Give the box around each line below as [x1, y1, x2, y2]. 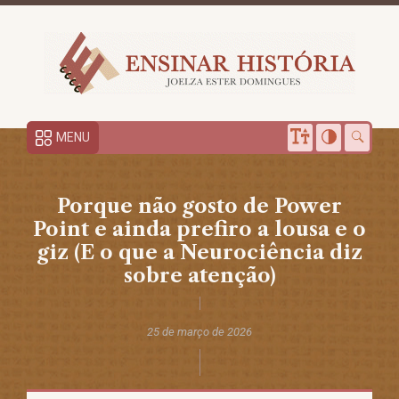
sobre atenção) [123, 264, 276, 288]
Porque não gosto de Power [57, 194, 342, 218]
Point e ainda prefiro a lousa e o [33, 217, 366, 241]
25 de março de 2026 [147, 325, 252, 338]
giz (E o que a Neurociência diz [37, 240, 362, 265]
